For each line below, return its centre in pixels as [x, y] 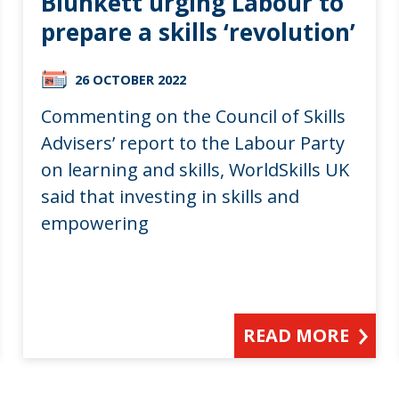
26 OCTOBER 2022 [131, 79]
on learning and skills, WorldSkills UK [195, 169]
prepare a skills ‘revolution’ [199, 32]
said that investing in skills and [171, 196]
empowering [95, 223]
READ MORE [296, 335]
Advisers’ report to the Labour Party [193, 142]
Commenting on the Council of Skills [194, 116]
